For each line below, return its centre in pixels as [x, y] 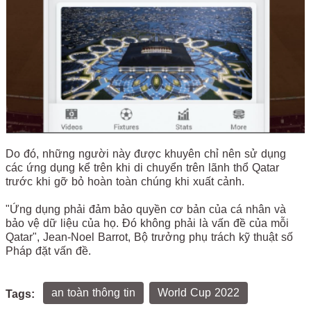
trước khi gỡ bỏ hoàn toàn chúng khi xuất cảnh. [127, 181]
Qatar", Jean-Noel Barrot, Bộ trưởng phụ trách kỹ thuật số [149, 237]
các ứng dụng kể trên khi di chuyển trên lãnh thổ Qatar [142, 167]
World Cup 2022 [199, 292]
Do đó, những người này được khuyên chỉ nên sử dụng [146, 153]
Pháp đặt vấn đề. [48, 251]
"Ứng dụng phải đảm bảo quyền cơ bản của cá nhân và [146, 209]
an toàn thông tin [93, 292]
